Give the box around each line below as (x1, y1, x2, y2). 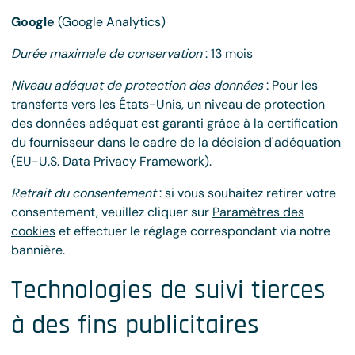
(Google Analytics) (55, 13, 166, 30)
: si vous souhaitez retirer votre (156, 185, 336, 201)
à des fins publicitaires (11, 307, 259, 342)
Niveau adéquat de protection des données (11, 77, 263, 94)
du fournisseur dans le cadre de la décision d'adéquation (11, 134, 341, 151)
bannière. (11, 242, 65, 258)
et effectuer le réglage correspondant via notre (55, 223, 330, 239)
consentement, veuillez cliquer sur (11, 204, 212, 220)
